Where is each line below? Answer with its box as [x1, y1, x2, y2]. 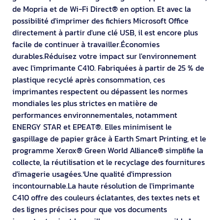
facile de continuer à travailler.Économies [12, 38, 160, 50]
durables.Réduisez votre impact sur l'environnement [12, 50, 196, 62]
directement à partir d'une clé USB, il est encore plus [12, 26, 198, 38]
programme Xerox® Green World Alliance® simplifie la [12, 144, 203, 156]
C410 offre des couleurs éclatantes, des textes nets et [12, 191, 200, 203]
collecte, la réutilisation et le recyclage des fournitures [12, 156, 205, 168]
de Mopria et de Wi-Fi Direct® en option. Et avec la [12, 2, 191, 15]
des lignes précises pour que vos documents [12, 203, 167, 215]
